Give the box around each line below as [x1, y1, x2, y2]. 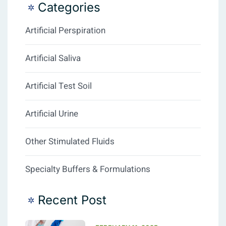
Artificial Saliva [25, 52, 81, 65]
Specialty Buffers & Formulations [25, 163, 150, 176]
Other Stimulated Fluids [25, 135, 115, 148]
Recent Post [38, 193, 106, 208]
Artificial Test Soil [25, 80, 92, 93]
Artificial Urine [25, 107, 78, 121]
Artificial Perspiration [25, 24, 105, 37]
